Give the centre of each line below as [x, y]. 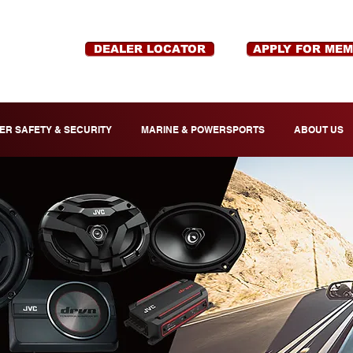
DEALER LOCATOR [150, 49]
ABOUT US [318, 130]
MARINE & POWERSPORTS [203, 130]
